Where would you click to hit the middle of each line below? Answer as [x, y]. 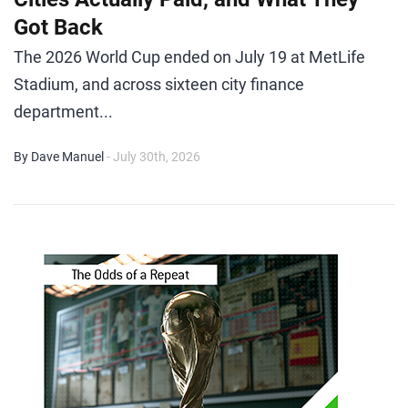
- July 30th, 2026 [153, 157]
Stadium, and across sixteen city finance [159, 84]
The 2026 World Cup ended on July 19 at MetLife [189, 57]
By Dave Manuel [59, 157]
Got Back [58, 27]
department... [63, 112]
